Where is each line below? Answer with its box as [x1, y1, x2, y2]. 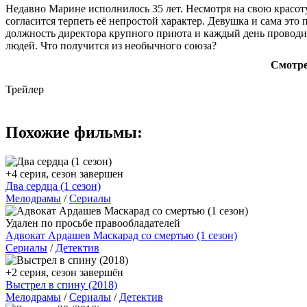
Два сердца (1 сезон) [5, 180, 101, 192]
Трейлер [5, 83, 44, 95]
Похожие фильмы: [5, 123, 143, 141]
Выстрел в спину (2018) [5, 278, 117, 291]
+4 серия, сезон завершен [5, 167, 123, 180]
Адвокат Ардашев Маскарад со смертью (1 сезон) [5, 229, 237, 241]
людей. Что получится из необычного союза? [5, 39, 217, 51]
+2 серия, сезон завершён [5, 266, 123, 278]
